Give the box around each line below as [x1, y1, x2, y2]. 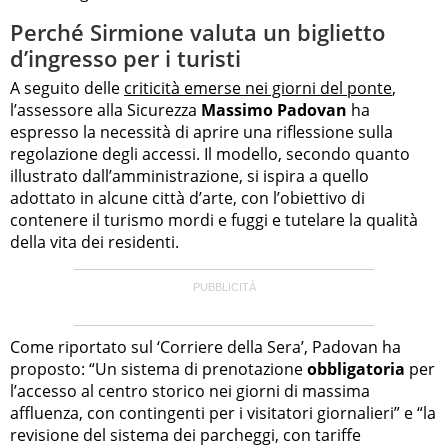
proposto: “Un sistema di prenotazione [10, 357, 307, 380]
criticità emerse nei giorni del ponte [124, 76, 392, 99]
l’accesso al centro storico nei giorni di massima [10, 379, 370, 402]
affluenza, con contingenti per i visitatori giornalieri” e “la [10, 401, 436, 424]
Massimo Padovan [201, 98, 347, 121]
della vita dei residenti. [10, 230, 179, 253]
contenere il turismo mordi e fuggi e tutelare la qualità [10, 208, 418, 231]
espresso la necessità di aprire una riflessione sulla [10, 120, 393, 143]
